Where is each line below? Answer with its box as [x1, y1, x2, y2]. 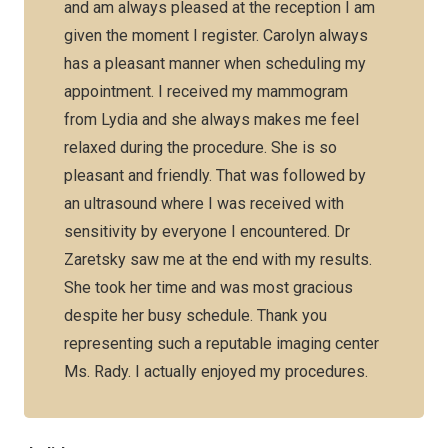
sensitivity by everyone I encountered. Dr [64, 222, 350, 241]
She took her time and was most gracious [64, 278, 353, 297]
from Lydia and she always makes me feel [64, 110, 359, 129]
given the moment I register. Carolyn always [64, 26, 368, 45]
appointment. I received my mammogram [64, 82, 348, 101]
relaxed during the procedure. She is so [64, 138, 337, 157]
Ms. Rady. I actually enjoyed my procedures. [64, 362, 368, 381]
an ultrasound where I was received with [64, 194, 344, 213]
